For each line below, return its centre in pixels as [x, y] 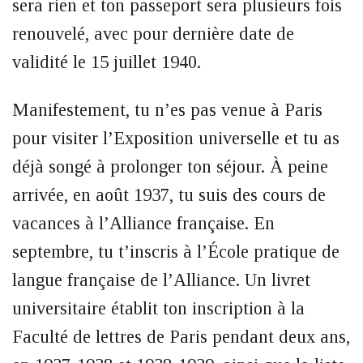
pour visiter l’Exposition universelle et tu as [176, 138]
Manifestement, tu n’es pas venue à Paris [167, 110]
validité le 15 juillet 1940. [107, 62]
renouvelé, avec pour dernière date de [153, 34]
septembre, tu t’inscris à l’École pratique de [176, 252]
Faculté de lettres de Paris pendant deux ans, [181, 337]
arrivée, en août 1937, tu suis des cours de [169, 195]
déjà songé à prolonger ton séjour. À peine [170, 167]
